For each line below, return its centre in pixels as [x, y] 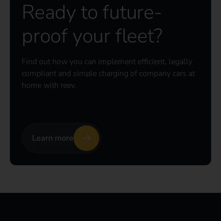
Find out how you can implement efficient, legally [107, 62]
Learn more [53, 138]
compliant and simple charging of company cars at [108, 74]
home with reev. [49, 86]
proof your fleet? [92, 36]
